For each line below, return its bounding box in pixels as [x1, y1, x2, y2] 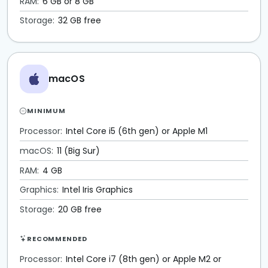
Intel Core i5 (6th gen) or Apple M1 [65, 125, 208, 138]
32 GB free [57, 14, 101, 27]
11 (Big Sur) [56, 145, 100, 157]
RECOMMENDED [26, 233, 87, 243]
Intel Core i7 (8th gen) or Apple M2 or [65, 252, 221, 265]
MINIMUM [26, 106, 66, 116]
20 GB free [57, 203, 102, 215]
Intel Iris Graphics [62, 184, 133, 196]
